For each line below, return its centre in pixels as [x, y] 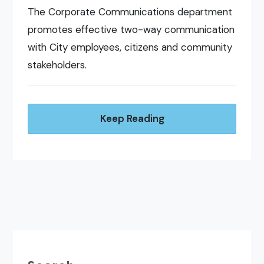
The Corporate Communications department [130, 12]
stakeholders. [57, 65]
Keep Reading [132, 119]
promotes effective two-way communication [131, 30]
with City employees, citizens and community [130, 47]
